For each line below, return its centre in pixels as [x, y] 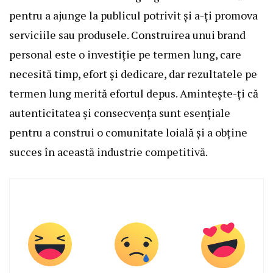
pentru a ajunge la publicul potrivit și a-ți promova [133, 16]
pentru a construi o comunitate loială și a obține [128, 133]
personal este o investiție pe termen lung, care [125, 55]
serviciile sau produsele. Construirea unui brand [127, 35]
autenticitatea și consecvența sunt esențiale [120, 113]
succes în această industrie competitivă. [108, 152]
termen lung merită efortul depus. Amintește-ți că [134, 94]
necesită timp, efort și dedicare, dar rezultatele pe [133, 74]
